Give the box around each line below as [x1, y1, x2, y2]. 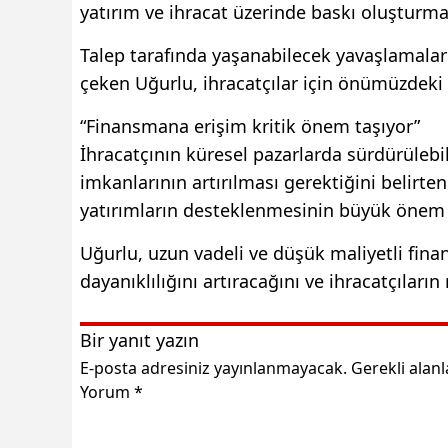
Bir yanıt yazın [80, 327, 199, 352]
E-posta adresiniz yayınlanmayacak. [80, 356, 347, 379]
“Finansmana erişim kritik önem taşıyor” [80, 113, 420, 138]
